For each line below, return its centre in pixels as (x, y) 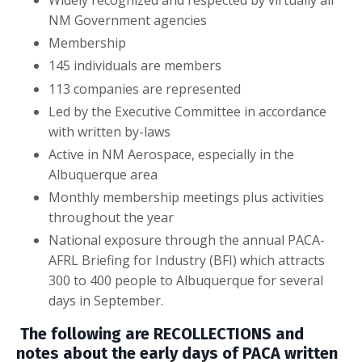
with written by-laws (109, 131)
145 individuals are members (135, 66)
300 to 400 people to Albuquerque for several (186, 281)
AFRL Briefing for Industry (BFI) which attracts (187, 261)
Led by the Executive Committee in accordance (187, 111)
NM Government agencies (128, 20)
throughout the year (111, 218)
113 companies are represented (145, 88)
